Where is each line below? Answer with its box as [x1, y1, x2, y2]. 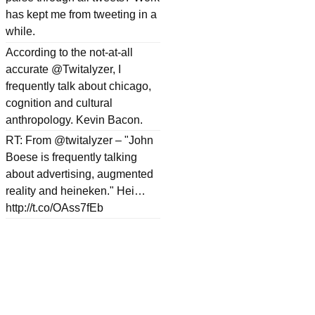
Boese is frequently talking [6, 150, 137, 163]
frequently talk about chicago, [6, 79, 151, 92]
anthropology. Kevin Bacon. [6, 113, 143, 126]
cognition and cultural [6, 96, 112, 109]
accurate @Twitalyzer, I [6, 63, 121, 75]
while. [6, 25, 35, 38]
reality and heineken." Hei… [6, 184, 146, 197]
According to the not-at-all [6, 46, 133, 58]
